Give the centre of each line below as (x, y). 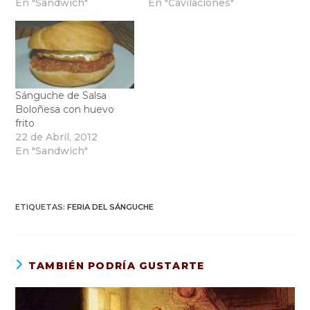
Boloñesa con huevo (65, 110)
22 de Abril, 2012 (57, 137)
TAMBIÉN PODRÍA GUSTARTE (116, 266)
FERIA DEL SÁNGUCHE (111, 207)
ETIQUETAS (39, 207)
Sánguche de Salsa (61, 96)
